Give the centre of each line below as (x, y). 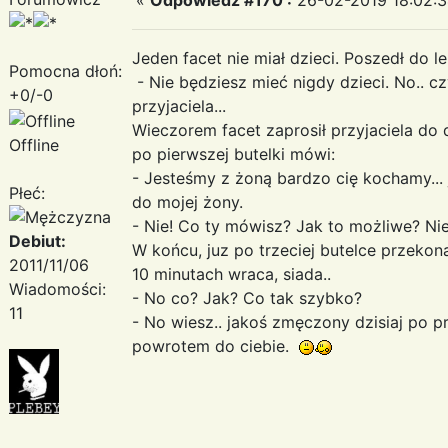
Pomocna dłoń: (65, 70)
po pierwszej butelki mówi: (233, 153)
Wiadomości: (57, 288)
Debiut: (37, 240)
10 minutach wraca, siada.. (231, 273)
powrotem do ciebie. (215, 345)
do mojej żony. (187, 201)
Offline (34, 144)
